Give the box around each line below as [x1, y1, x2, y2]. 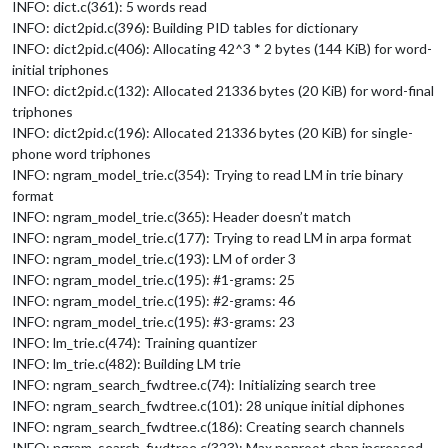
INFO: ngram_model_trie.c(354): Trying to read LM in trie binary [12, 165, 403, 183]
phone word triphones [12, 144, 151, 162]
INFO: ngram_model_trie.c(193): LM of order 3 [12, 249, 296, 267]
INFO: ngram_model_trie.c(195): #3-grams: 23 [12, 312, 295, 330]
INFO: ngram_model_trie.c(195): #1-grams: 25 [12, 270, 295, 288]
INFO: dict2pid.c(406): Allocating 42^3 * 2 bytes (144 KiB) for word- [12, 39, 432, 57]
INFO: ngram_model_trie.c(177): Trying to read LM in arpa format [12, 228, 412, 246]
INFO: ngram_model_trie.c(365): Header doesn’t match [12, 207, 351, 225]
